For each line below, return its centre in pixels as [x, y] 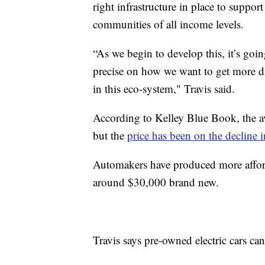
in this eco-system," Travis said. [164, 88]
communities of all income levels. [168, 24]
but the [110, 135]
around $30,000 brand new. [156, 182]
